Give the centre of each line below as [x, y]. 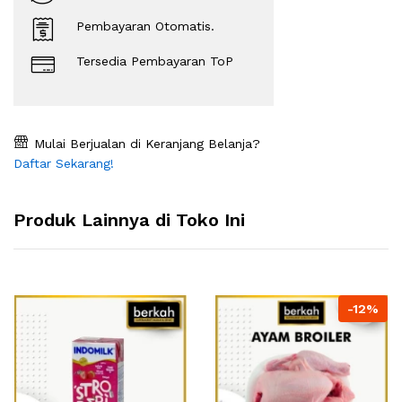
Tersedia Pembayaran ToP [155, 61]
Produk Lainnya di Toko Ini [129, 220]
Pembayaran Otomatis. [145, 26]
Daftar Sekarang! [64, 164]
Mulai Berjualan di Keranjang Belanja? [145, 144]
